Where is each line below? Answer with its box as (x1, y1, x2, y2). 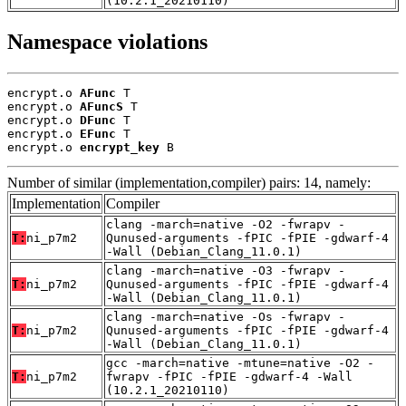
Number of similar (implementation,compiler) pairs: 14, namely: (7, 175, 371, 191)
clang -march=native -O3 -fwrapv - (106, 264, 345, 278)
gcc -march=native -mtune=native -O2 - (106, 356, 374, 371)
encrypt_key (80, 140, 159, 155)
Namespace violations (7, 30, 208, 54)
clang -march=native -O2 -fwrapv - (106, 217, 345, 232)
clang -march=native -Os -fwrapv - (106, 310, 345, 324)
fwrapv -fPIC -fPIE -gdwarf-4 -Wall (106, 370, 353, 384)
